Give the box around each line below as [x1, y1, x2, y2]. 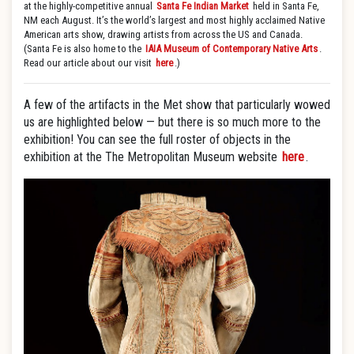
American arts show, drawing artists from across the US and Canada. [24, 28, 303, 40]
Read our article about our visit [24, 57, 154, 69]
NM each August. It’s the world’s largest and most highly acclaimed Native [24, 14, 325, 26]
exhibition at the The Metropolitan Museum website [24, 149, 281, 164]
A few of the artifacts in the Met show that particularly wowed [24, 97, 330, 112]
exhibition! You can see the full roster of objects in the [24, 132, 291, 147]
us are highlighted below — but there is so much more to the [24, 115, 321, 130]
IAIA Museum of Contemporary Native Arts [145, 43, 318, 55]
